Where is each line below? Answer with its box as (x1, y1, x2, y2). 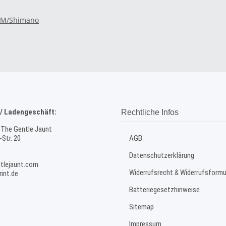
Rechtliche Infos (121, 108, 179, 117)
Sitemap (129, 202, 154, 212)
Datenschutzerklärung (129, 151, 194, 160)
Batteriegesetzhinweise (129, 185, 200, 195)
